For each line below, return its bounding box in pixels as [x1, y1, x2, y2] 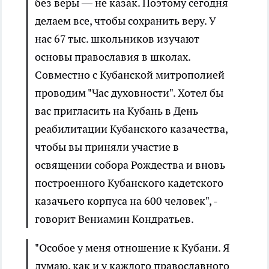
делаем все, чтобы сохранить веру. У [35, 14, 216, 28]
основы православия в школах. [35, 50, 190, 64]
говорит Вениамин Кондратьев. [35, 212, 194, 226]
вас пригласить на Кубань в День [35, 104, 198, 118]
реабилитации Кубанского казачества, [35, 122, 228, 136]
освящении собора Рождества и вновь [35, 158, 225, 172]
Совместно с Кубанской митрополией [35, 68, 225, 82]
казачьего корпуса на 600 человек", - [35, 194, 217, 208]
